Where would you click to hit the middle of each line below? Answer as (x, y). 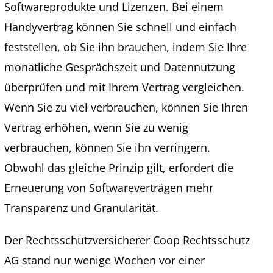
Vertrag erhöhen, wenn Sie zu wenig (96, 127)
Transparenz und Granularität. (81, 208)
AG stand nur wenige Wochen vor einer (104, 260)
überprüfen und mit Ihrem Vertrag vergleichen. (124, 87)
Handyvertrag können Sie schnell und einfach (120, 27)
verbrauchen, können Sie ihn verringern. (107, 147)
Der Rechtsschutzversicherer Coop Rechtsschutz (127, 240)
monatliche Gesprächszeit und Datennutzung (119, 67)
